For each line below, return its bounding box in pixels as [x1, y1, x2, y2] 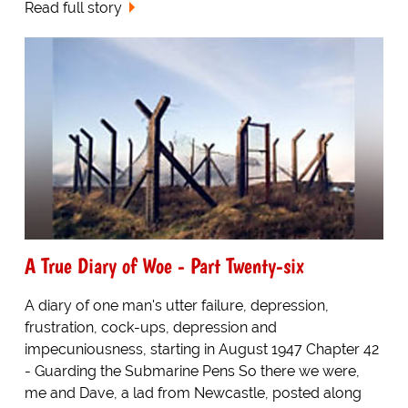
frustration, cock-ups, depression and [24, 318, 277, 336]
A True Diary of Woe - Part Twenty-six [24, 251, 304, 279]
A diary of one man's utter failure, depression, [24, 296, 329, 314]
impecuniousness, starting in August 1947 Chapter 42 [24, 340, 379, 358]
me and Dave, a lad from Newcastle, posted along [24, 383, 362, 402]
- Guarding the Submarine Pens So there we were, [24, 362, 360, 380]
